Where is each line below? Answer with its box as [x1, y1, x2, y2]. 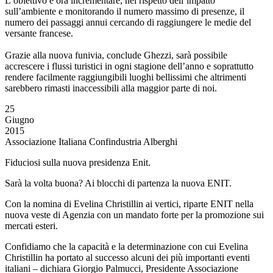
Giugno [5, 115, 34, 125]
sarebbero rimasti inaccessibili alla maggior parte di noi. [5, 83, 217, 93]
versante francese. [5, 28, 73, 38]
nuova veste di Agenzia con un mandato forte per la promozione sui [5, 210, 264, 220]
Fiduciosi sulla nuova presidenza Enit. [5, 157, 151, 168]
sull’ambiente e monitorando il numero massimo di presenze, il [5, 6, 244, 16]
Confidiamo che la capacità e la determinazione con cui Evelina [5, 241, 248, 252]
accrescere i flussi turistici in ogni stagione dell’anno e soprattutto [5, 61, 253, 71]
